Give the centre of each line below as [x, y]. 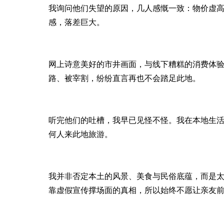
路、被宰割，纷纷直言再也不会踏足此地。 [124, 78]
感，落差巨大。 [76, 22]
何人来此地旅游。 [80, 134]
